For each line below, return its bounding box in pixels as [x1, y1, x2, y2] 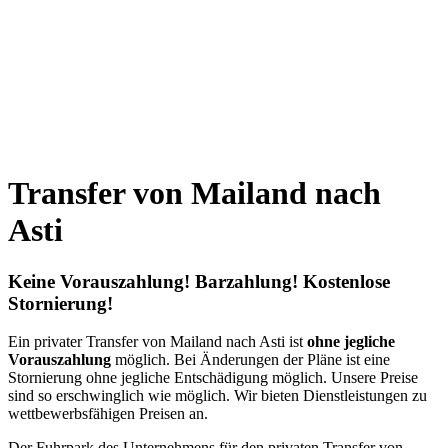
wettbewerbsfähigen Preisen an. [8, 405, 208, 423]
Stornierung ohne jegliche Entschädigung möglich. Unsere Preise [8, 369, 418, 387]
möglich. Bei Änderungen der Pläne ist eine [111, 351, 390, 369]
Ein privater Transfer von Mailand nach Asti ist [8, 333, 307, 351]
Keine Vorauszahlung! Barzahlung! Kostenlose [8, 270, 390, 292]
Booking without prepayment [46, 6, 210, 22]
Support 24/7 [47, 61, 120, 77]
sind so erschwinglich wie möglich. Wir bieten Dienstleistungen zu [8, 387, 427, 405]
